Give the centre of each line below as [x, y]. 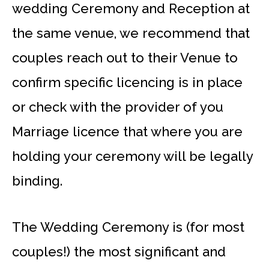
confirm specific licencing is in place [127, 83]
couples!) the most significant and [119, 251]
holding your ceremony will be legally [132, 156]
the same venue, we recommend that [131, 33]
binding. [37, 181]
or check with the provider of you [118, 107]
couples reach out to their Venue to [125, 58]
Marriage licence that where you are [127, 132]
